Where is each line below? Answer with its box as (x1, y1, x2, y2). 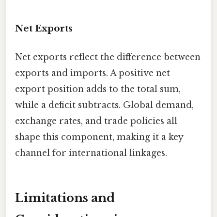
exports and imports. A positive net (15, 67, 170, 78)
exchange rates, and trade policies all (15, 115, 177, 126)
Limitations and (15, 190, 115, 205)
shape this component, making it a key (15, 131, 183, 142)
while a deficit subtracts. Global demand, (15, 99, 194, 110)
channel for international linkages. (15, 147, 167, 158)
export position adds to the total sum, (15, 83, 181, 94)
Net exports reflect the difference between (15, 51, 201, 62)
